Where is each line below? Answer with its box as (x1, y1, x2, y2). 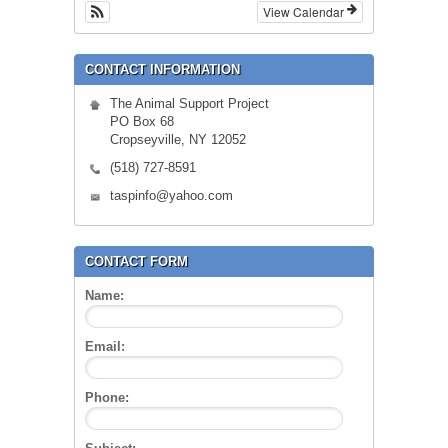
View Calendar (263, 3, 347, 21)
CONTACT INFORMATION (85, 62, 240, 78)
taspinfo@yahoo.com (110, 188, 233, 204)
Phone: (85, 390, 129, 406)
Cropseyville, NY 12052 (110, 132, 246, 148)
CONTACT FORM (85, 254, 188, 270)
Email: (85, 339, 125, 355)
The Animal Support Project (110, 96, 269, 112)
